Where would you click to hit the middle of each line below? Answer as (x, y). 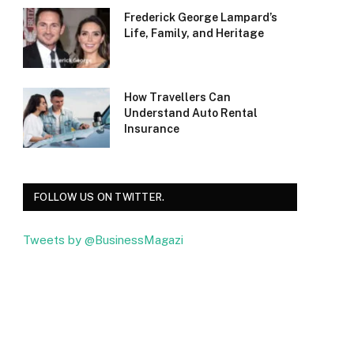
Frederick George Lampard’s (201, 18)
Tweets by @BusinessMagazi (103, 240)
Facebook (80, 302)
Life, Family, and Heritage (194, 34)
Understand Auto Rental (191, 113)
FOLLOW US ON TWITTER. (100, 198)
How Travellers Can (177, 98)
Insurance (152, 129)
